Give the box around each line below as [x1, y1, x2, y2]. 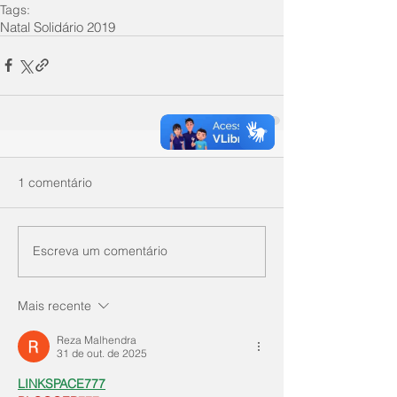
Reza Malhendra [57, 332, 136, 346]
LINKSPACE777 [18, 375, 105, 392]
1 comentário [18, 174, 92, 191]
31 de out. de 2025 [57, 346, 147, 360]
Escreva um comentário [33, 243, 167, 259]
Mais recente [18, 297, 91, 314]
